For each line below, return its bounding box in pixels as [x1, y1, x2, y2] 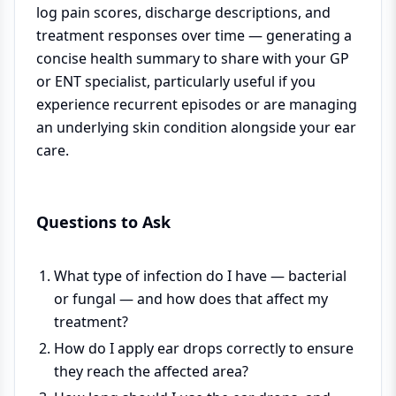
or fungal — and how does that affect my [54, 288, 328, 308]
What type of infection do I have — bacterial [54, 265, 346, 286]
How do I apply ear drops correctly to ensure [54, 338, 354, 358]
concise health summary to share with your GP [36, 48, 349, 68]
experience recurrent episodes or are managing [36, 94, 357, 114]
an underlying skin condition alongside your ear [36, 117, 356, 137]
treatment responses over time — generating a [36, 25, 352, 45]
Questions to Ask [36, 210, 171, 232]
